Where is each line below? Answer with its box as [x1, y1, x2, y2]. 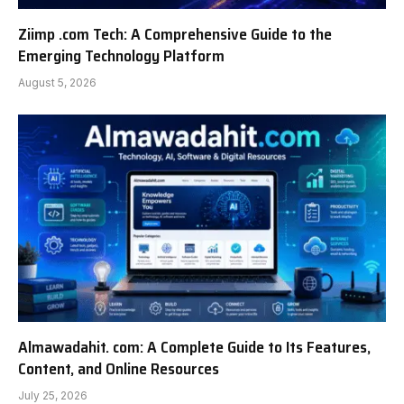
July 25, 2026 [18, 388, 87, 402]
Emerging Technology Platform [18, 43, 225, 69]
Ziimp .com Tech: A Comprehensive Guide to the [18, 22, 332, 48]
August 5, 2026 [18, 76, 96, 90]
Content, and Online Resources [18, 355, 219, 381]
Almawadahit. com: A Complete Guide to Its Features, [18, 334, 371, 360]
